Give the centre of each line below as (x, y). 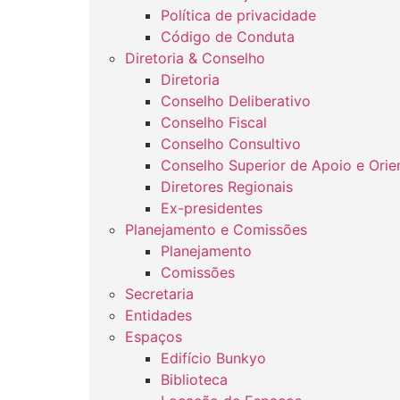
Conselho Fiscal (214, 122)
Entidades (158, 315)
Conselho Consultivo (231, 144)
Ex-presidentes (212, 208)
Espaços (154, 337)
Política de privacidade (238, 15)
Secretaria (159, 294)
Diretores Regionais (227, 187)
